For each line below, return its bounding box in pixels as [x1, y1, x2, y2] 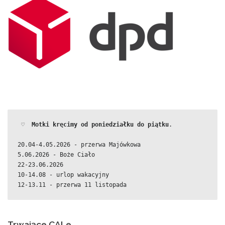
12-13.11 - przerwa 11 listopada [18, 181, 127, 188]
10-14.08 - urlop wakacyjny [18, 171, 109, 178]
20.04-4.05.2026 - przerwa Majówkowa [18, 141, 141, 148]
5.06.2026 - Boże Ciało [18, 151, 95, 158]
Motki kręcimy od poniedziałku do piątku [32, 121, 169, 128]
